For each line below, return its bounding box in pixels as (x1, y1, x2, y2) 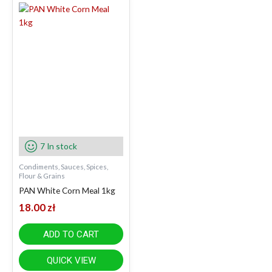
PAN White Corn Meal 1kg (19, 185, 115, 195)
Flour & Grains (19, 171, 65, 180)
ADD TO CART (43, 229, 99, 240)
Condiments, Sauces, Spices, (19, 162, 108, 171)
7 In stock (40, 140, 77, 151)
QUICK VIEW (46, 254, 96, 266)
